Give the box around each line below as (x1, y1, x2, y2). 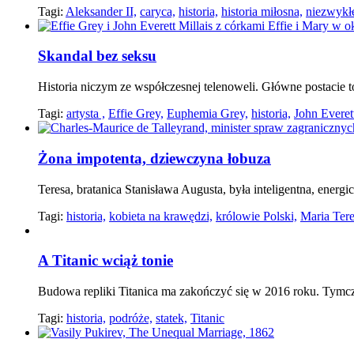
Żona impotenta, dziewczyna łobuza (38, 149, 271, 167)
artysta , (66, 107, 105, 121)
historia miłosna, (221, 4, 303, 18)
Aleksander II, (66, 4, 137, 18)
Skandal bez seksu (38, 47, 156, 65)
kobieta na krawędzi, (109, 209, 213, 223)
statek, (156, 311, 187, 325)
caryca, (140, 4, 175, 18)
